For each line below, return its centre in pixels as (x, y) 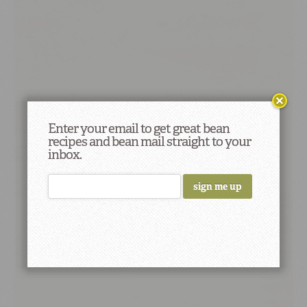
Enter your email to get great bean (139, 128)
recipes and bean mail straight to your (149, 142)
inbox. (65, 155)
